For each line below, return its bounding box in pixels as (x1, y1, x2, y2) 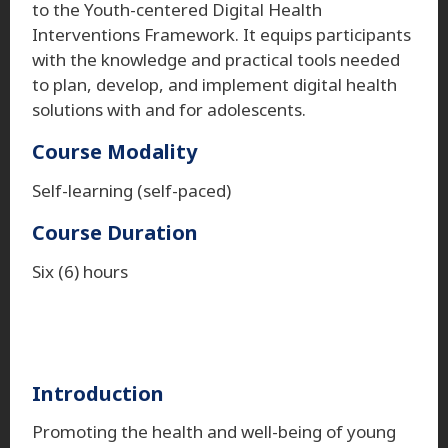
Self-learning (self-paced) (32, 178, 231, 202)
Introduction (32, 379, 164, 407)
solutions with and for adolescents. (32, 97, 310, 121)
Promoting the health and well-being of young (32, 419, 396, 443)
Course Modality (32, 137, 197, 165)
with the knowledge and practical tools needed (32, 47, 400, 71)
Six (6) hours (32, 259, 128, 283)
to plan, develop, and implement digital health (32, 72, 397, 96)
